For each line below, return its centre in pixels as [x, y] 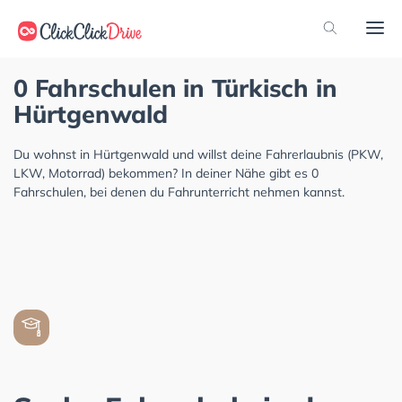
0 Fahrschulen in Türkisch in [175, 88]
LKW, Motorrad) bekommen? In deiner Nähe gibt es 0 [166, 173]
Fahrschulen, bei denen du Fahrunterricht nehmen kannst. [179, 192]
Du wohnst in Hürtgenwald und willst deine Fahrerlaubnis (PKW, [198, 154]
